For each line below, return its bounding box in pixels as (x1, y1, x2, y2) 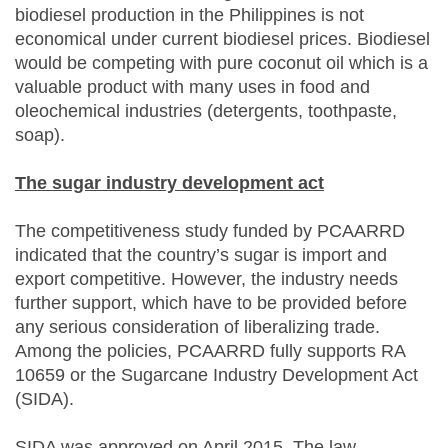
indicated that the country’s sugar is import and (15, 245, 387, 266)
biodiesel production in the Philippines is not (15, 5, 364, 26)
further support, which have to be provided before (15, 293, 407, 314)
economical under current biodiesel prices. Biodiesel (15, 29, 430, 50)
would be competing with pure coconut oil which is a (15, 53, 428, 74)
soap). (15, 125, 65, 146)
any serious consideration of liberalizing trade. (15, 317, 380, 338)
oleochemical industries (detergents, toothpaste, (15, 101, 397, 122)
